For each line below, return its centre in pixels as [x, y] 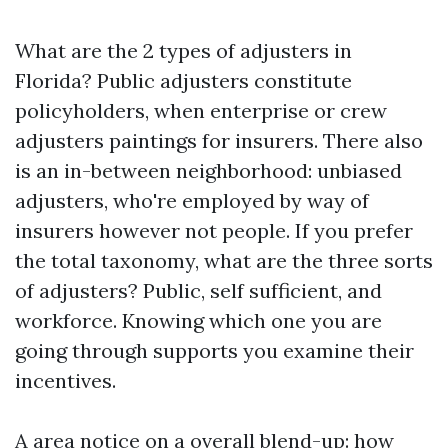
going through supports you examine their [214, 350]
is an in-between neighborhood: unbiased [208, 170]
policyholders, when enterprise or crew [201, 110]
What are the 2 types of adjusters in [183, 50]
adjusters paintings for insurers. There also [219, 140]
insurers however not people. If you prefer [214, 230]
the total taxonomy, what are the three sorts [224, 260]
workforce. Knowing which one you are [198, 320]
